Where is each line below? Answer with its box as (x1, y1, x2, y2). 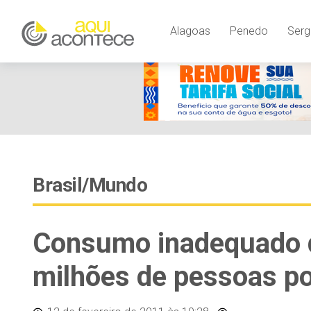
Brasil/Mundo (33, 174, 147, 196)
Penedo (229, 24, 268, 37)
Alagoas (169, 24, 210, 37)
